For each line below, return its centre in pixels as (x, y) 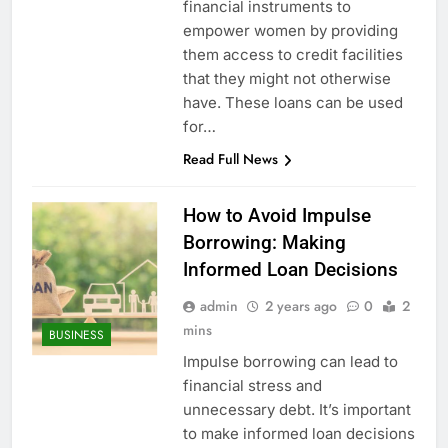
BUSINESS (76, 334)
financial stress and (252, 386)
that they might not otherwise (286, 79)
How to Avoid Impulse (276, 216)
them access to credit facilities (292, 55)
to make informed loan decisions (298, 434)
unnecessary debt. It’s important (296, 410)
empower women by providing (290, 31)
